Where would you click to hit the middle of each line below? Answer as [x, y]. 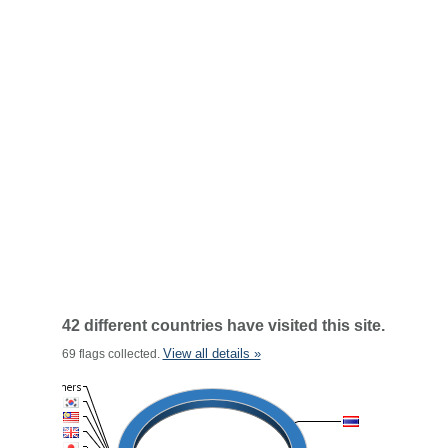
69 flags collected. [112, 354]
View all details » [211, 353]
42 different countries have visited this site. [223, 325]
